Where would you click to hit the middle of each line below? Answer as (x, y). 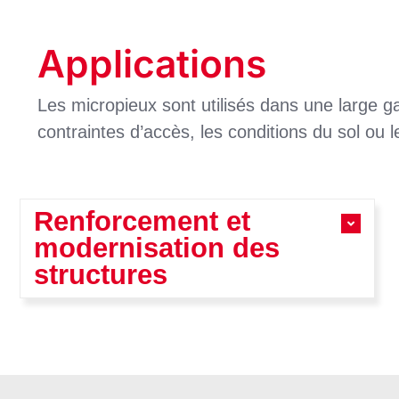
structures (101, 275)
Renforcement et (142, 222)
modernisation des (157, 248)
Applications (152, 64)
